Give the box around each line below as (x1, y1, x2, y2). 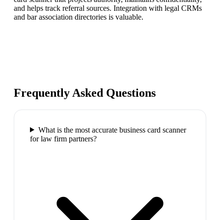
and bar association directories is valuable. (14, 12, 143, 21)
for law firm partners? (30, 134, 97, 143)
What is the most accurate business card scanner (38, 125, 186, 134)
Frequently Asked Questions (14, 86, 156, 99)
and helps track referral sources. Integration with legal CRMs (14, 3, 202, 12)
